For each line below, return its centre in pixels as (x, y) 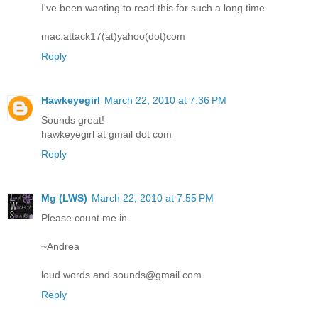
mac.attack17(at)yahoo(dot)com (113, 37)
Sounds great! (73, 120)
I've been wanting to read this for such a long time (153, 8)
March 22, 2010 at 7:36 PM (165, 100)
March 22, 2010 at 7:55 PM (153, 198)
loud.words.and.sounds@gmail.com (121, 275)
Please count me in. (86, 218)
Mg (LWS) (64, 198)
